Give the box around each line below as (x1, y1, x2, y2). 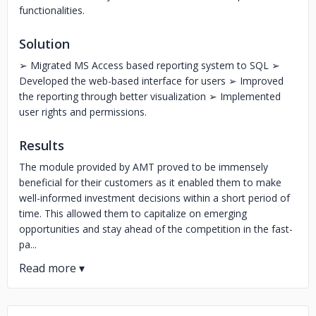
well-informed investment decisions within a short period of (19, 191, 290, 205)
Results (19, 137, 64, 154)
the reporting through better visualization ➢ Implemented (19, 90, 281, 103)
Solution (19, 35, 70, 52)
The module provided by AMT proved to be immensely (19, 160, 268, 174)
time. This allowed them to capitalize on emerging (19, 207, 247, 220)
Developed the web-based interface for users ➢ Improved (19, 74, 284, 87)
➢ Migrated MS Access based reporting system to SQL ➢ (19, 59, 280, 72)
